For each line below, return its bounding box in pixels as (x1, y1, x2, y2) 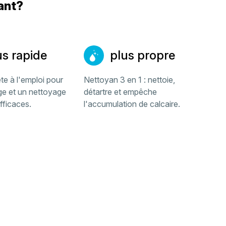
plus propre (110, 48, 176, 63)
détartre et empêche (84, 87, 157, 97)
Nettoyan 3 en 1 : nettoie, (84, 75, 176, 85)
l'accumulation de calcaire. (84, 99, 181, 109)
